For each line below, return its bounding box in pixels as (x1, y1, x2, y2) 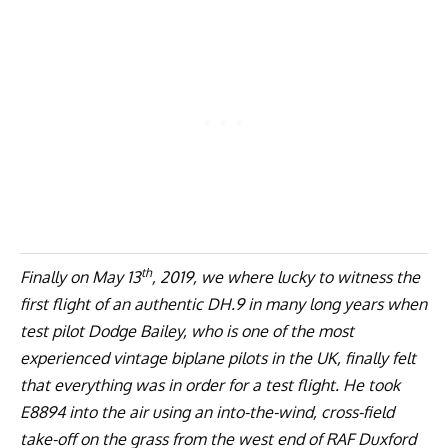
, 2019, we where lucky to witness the (152, 266, 420, 287)
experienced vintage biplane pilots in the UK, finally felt (20, 347, 416, 368)
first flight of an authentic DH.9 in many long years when (20, 293, 427, 314)
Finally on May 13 (20, 266, 141, 287)
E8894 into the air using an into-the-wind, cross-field (20, 401, 394, 422)
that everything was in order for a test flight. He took (20, 374, 400, 395)
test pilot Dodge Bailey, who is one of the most (20, 320, 354, 341)
